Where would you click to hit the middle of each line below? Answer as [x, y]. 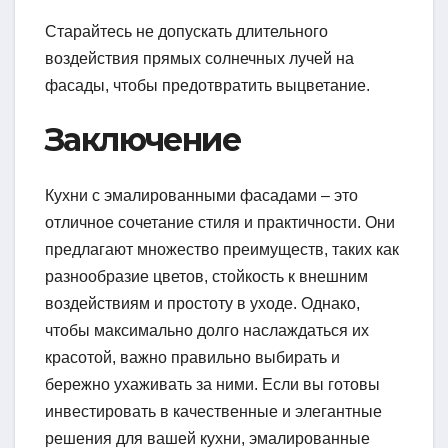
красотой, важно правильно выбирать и [192, 357]
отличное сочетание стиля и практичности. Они [220, 222]
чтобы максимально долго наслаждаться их [207, 330]
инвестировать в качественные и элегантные [213, 411]
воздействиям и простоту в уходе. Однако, [202, 303]
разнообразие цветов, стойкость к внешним [206, 276]
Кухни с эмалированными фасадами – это [201, 195]
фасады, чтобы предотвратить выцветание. [207, 85]
